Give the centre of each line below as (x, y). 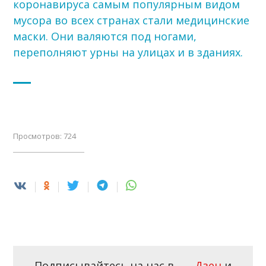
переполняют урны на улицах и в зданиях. (128, 52)
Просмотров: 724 (45, 136)
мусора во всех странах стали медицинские (132, 20)
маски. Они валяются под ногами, (105, 36)
